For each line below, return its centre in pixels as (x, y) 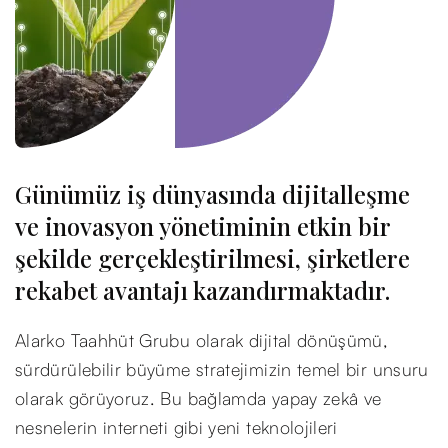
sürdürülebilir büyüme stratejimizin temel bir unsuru (222, 369)
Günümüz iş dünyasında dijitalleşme (212, 194)
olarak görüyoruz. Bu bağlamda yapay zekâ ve (198, 398)
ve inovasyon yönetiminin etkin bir (202, 226)
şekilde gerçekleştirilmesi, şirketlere (212, 258)
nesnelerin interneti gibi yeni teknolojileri (176, 427)
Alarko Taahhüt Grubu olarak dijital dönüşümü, (202, 340)
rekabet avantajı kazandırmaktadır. (202, 290)
